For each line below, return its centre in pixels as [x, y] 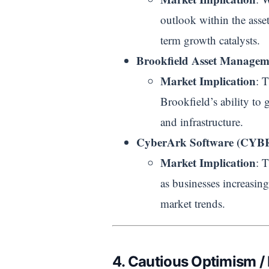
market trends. [193, 204]
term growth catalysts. [210, 40]
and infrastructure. [202, 122]
